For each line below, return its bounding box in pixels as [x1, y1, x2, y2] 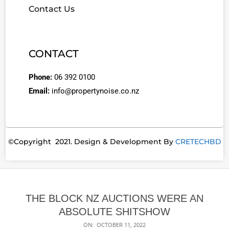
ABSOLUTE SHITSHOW [59, 205, 170, 217]
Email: [29, 86, 52, 96]
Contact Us [29, 4, 75, 14]
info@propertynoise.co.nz [52, 86, 139, 96]
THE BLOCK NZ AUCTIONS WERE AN [26, 192, 203, 204]
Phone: [29, 72, 54, 82]
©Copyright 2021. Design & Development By [8, 136, 175, 146]
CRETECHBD [175, 136, 221, 146]
